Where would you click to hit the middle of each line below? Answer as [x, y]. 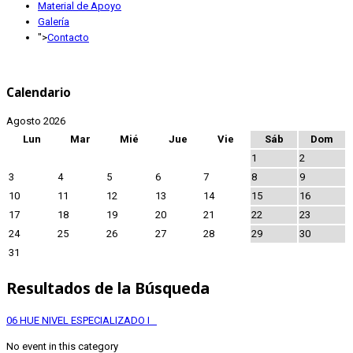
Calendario [39, 93]
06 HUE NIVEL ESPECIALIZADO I [82, 320]
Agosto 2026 [36, 121]
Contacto [68, 37]
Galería [54, 22]
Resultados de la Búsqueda [108, 288]
